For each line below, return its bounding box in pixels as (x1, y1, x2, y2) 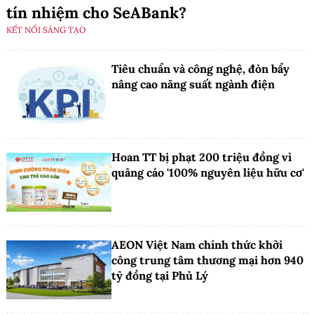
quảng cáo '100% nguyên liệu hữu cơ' (111, 165, 304, 179)
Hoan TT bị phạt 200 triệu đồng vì (111, 149, 292, 164)
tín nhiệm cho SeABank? (6, 3, 186, 23)
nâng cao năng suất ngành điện (111, 77, 275, 92)
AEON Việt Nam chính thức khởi (111, 238, 282, 252)
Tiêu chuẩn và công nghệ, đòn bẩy (111, 62, 289, 76)
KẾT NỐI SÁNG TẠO (6, 25, 86, 36)
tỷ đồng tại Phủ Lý (111, 268, 208, 283)
